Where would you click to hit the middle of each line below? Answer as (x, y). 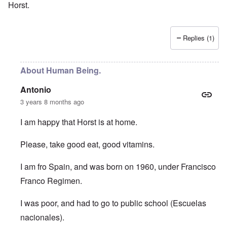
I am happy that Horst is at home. (79, 122)
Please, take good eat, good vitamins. (87, 144)
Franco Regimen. (51, 181)
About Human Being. (61, 70)
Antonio (36, 90)
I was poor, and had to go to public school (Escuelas (113, 203)
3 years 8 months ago (52, 102)
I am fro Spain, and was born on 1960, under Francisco (118, 167)
